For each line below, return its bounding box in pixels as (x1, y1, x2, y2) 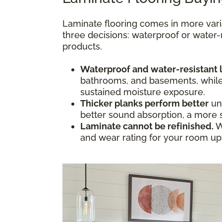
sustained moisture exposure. (80, 86, 205, 97)
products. (62, 41, 102, 52)
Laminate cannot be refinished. (80, 120, 214, 131)
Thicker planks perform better (80, 98, 209, 109)
